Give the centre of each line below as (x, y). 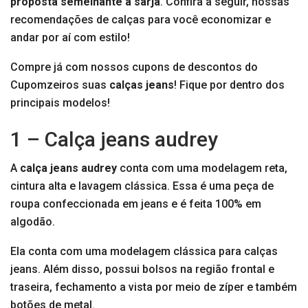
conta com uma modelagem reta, (202, 168)
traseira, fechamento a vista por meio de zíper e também (154, 287)
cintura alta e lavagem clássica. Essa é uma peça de (142, 186)
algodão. (33, 222)
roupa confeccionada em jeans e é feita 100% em (136, 204)
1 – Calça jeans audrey (114, 140)
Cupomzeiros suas (60, 85)
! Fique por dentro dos (229, 85)
